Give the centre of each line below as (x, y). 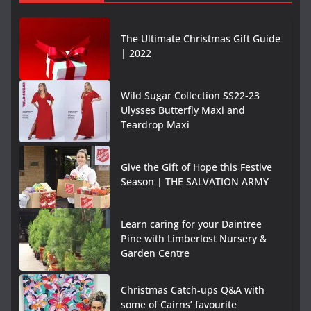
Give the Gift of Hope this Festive (196, 167)
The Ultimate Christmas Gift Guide (201, 39)
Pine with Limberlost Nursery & (194, 239)
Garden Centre (155, 253)
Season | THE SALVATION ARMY (195, 182)
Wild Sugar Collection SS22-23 (190, 96)
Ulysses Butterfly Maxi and (183, 110)
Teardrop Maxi (155, 125)
